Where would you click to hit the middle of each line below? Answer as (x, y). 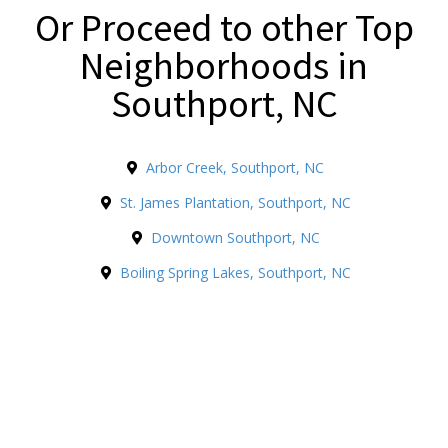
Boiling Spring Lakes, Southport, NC (235, 272)
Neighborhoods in (224, 65)
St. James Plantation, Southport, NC (235, 202)
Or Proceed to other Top (224, 27)
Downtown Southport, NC (235, 237)
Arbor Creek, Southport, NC (235, 167)
